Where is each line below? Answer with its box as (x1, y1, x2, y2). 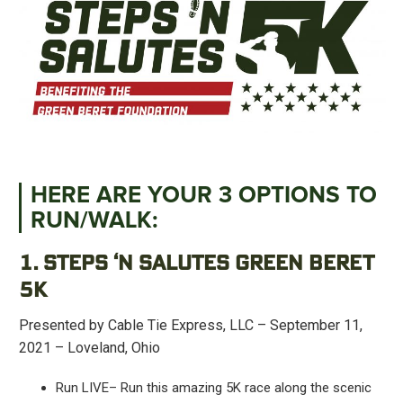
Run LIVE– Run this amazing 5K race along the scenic (55, 379, 372, 396)
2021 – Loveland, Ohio (18, 338, 160, 356)
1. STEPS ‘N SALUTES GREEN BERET (18, 253, 374, 275)
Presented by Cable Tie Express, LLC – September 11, (18, 316, 363, 334)
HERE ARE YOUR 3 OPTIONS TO (30, 183, 377, 207)
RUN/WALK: (30, 208, 157, 232)
